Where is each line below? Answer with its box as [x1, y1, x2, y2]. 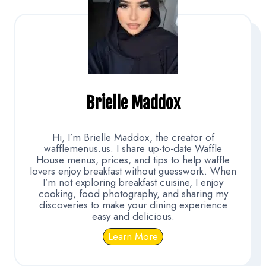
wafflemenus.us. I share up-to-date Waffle [44, 141, 222, 156]
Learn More [108, 229, 158, 244]
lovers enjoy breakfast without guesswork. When [30, 164, 236, 179]
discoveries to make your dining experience [39, 198, 227, 213]
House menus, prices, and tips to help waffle [36, 153, 230, 167]
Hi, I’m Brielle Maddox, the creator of [52, 130, 214, 145]
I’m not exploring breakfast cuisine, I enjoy [43, 175, 223, 190]
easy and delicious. [91, 209, 175, 224]
